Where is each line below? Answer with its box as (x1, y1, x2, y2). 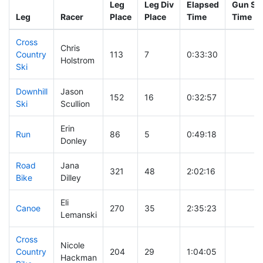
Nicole (60, 240, 85, 251)
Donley (60, 136, 87, 146)
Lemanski (60, 210, 97, 220)
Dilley (60, 173, 81, 183)
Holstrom (60, 55, 95, 66)
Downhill (15, 86, 48, 97)
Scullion (60, 99, 90, 109)
